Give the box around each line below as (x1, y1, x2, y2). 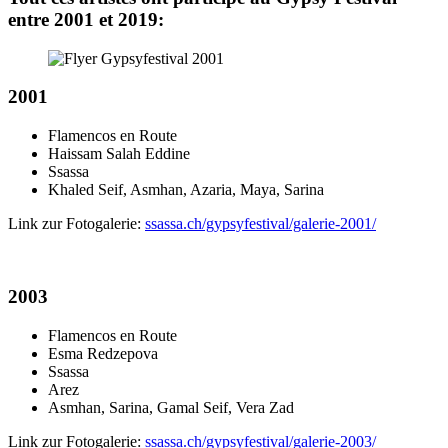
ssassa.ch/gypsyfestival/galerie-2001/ (145, 215, 376, 233)
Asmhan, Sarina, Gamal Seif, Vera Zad (48, 398, 294, 416)
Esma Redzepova (48, 344, 158, 362)
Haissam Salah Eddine (48, 145, 190, 163)
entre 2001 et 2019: (8, 8, 164, 30)
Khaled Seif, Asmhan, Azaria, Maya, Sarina (48, 181, 324, 199)
